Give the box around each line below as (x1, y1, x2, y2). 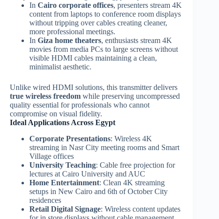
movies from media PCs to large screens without (29, 44, 178, 53)
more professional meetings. (29, 27, 115, 36)
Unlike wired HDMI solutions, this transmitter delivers (10, 83, 177, 91)
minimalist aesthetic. (29, 62, 91, 71)
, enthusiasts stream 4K (101, 36, 172, 44)
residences (29, 196, 61, 204)
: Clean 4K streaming (99, 178, 165, 187)
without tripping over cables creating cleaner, (29, 18, 167, 27)
